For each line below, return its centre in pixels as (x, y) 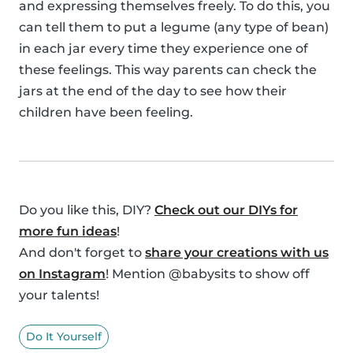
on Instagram (62, 273)
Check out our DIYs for (226, 210)
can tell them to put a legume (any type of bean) (174, 27)
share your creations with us (237, 252)
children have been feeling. (106, 112)
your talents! (59, 295)
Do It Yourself (64, 336)
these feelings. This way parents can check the (168, 69)
